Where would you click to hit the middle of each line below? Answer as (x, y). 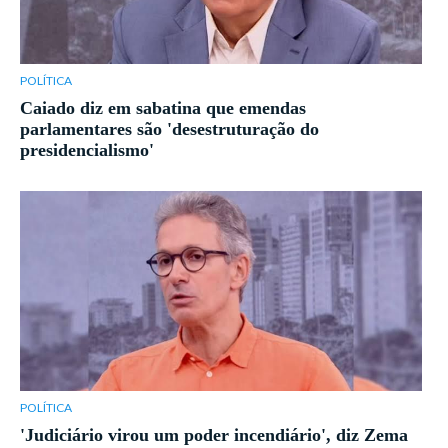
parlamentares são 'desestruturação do (169, 129)
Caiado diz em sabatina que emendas (163, 108)
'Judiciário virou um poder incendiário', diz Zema (214, 435)
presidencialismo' (87, 150)
